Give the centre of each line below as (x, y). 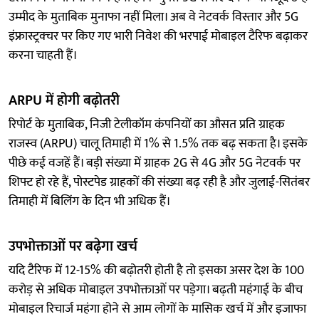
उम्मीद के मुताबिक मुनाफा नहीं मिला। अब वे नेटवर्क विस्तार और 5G (153, 17)
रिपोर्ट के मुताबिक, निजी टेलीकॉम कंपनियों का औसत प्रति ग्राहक (147, 124)
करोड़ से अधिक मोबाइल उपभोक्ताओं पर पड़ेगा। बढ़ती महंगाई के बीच (156, 289)
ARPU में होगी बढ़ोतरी (64, 100)
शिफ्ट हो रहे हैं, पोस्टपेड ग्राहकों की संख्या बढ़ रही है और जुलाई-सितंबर (159, 182)
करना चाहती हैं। (43, 55)
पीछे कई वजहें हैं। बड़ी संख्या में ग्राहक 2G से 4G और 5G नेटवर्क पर (155, 163)
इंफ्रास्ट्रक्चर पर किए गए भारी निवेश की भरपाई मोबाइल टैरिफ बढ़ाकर (158, 36)
